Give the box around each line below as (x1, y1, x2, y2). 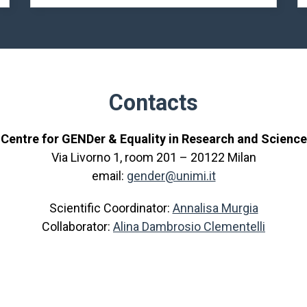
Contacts (109, 90, 198, 116)
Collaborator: (42, 219, 113, 234)
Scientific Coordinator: (49, 201, 173, 216)
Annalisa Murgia (172, 201, 258, 216)
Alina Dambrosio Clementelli (113, 219, 265, 234)
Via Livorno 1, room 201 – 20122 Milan (51, 150, 256, 165)
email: (91, 169, 127, 184)
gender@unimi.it (126, 169, 216, 184)
